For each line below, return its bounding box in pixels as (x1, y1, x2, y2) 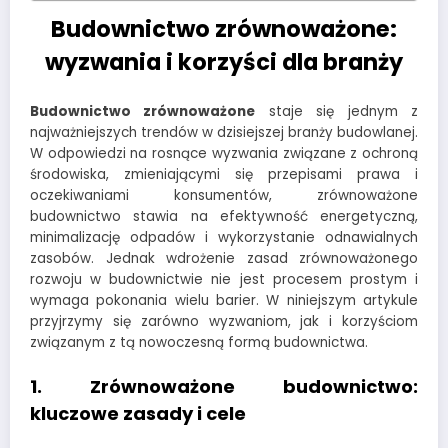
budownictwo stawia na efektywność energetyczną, (30, 207, 418, 227)
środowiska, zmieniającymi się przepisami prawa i (30, 165, 418, 185)
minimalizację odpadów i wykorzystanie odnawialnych (30, 228, 418, 248)
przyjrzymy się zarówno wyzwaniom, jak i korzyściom (30, 312, 418, 332)
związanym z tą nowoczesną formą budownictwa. (30, 333, 368, 353)
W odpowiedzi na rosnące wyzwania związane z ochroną (30, 144, 418, 164)
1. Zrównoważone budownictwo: (30, 373, 418, 399)
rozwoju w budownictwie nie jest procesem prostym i (30, 270, 418, 290)
